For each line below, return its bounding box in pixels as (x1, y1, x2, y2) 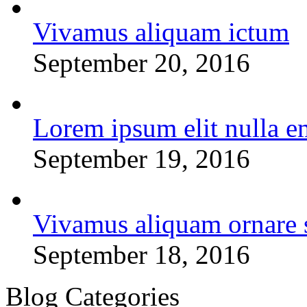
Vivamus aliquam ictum (33, 17, 289, 47)
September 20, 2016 (33, 48, 250, 78)
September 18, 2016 (33, 240, 250, 270)
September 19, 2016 (33, 144, 250, 174)
